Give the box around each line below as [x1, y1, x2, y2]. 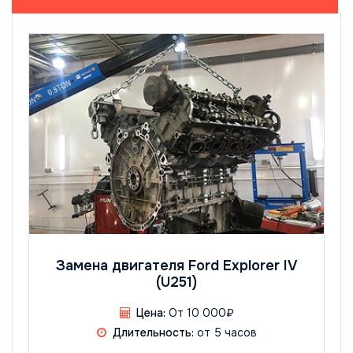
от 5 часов [194, 325, 257, 340]
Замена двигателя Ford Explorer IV [56, 256, 297, 274]
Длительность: [113, 325, 194, 340]
